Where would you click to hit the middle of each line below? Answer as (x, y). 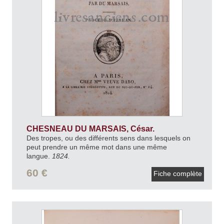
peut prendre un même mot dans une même (96, 147)
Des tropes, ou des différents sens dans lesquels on (108, 138)
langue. (39, 156)
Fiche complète (178, 173)
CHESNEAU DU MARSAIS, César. (91, 129)
